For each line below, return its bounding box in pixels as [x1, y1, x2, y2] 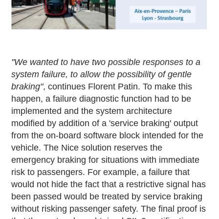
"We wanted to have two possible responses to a [11, 57, 201, 67]
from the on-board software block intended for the [11, 130, 204, 140]
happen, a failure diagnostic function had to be [11, 93, 192, 104]
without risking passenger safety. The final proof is [11, 203, 206, 214]
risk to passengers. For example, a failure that [11, 167, 190, 177]
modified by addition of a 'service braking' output [11, 118, 198, 128]
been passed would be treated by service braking [11, 191, 203, 201]
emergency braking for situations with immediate [11, 154, 200, 165]
